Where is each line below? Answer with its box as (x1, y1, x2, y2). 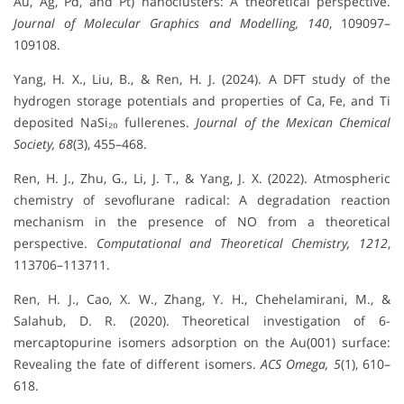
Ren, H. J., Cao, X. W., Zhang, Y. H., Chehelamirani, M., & (14, 289, 390, 308)
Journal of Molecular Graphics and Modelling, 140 (14, 14, 329, 32)
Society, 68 (14, 134, 73, 152)
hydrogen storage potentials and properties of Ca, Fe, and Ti (14, 91, 390, 109)
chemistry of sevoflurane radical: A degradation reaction (14, 190, 390, 208)
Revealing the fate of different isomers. (14, 354, 261, 372)
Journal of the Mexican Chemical (196, 113, 391, 131)
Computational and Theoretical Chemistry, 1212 (96, 234, 389, 252)
